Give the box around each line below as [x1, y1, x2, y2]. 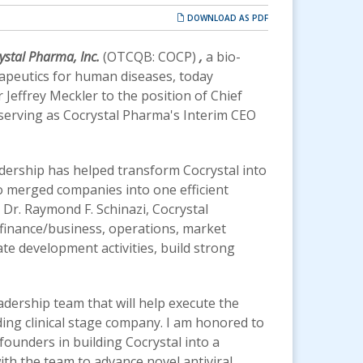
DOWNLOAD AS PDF [185, 12, 268, 23]
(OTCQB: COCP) [103, 48, 196, 66]
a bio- [206, 48, 241, 66]
